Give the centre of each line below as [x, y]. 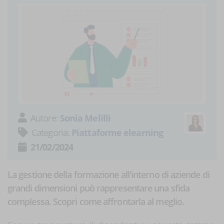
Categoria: [52, 132]
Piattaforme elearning [117, 132]
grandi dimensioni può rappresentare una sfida [99, 188]
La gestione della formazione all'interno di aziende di [108, 174]
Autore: [45, 118]
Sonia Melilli [85, 118]
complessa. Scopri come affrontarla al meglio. [96, 201]
